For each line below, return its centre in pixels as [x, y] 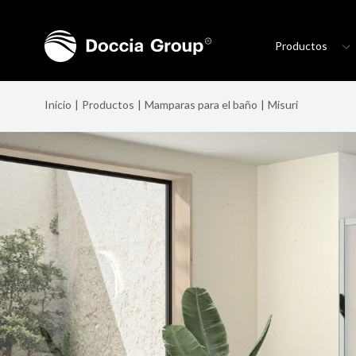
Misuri [283, 104]
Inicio [58, 104]
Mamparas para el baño [201, 104]
